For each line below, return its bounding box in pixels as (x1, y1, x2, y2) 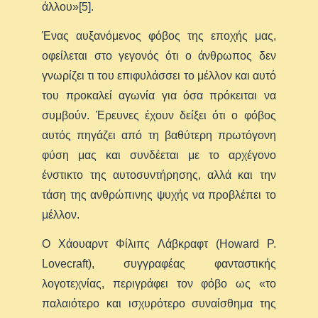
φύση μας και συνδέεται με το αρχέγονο (42, 148, 276, 161)
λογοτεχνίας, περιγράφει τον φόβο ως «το (42, 277, 276, 290)
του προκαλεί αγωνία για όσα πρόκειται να (42, 89, 276, 102)
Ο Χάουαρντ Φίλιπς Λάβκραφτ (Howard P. (42, 237, 276, 250)
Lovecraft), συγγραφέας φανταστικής (42, 257, 276, 270)
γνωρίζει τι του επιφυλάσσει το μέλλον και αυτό (42, 69, 276, 82)
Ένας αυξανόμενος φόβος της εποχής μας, (42, 29, 276, 42)
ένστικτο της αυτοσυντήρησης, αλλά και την (42, 168, 276, 181)
